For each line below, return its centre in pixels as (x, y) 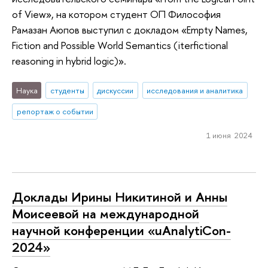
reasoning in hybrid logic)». (70, 61)
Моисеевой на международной (106, 213)
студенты (67, 90)
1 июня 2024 (229, 135)
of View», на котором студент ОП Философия (116, 14)
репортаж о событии (55, 112)
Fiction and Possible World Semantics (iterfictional (120, 45)
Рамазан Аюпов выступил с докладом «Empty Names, (130, 30)
